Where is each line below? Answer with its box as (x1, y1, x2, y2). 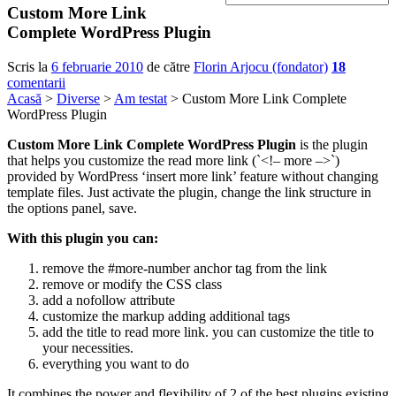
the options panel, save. (7, 202, 137, 217)
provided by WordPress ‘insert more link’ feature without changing (7, 170, 378, 186)
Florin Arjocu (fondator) (194, 60, 328, 76)
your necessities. (42, 341, 133, 357)
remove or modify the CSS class (42, 278, 222, 293)
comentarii (7, 76, 65, 92)
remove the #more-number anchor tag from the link (42, 262, 327, 278)
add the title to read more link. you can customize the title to (42, 325, 374, 341)
